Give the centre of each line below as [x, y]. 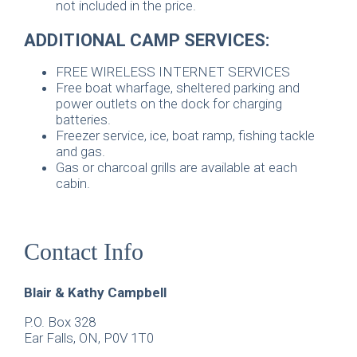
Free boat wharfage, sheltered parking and [178, 87]
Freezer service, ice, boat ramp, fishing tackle [185, 135]
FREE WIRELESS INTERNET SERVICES [173, 71]
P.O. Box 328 [60, 322]
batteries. [83, 119]
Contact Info [84, 252]
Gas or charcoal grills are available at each [177, 167]
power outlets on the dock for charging [169, 103]
